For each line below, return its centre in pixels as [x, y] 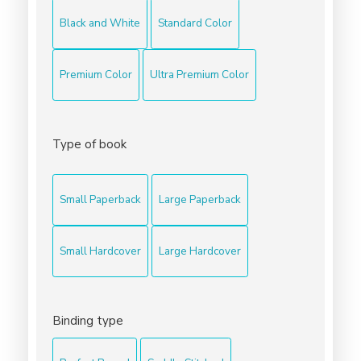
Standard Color [195, 23]
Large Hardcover [200, 251]
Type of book [89, 144]
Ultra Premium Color [199, 74]
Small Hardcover [100, 251]
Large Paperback [200, 199]
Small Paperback [100, 199]
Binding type [88, 320]
